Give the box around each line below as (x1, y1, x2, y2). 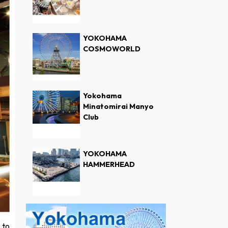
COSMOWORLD (82, 44, 140, 54)
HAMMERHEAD (82, 159, 135, 169)
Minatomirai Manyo (82, 102, 154, 111)
